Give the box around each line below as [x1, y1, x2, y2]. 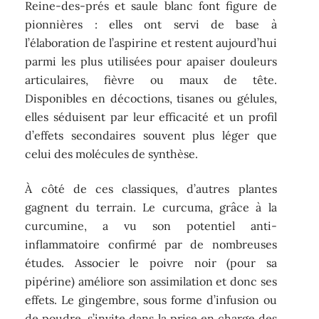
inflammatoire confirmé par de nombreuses [25, 236, 277, 251]
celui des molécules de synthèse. [25, 147, 199, 162]
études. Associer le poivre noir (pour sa [25, 255, 277, 270]
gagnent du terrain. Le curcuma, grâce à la [25, 199, 277, 214]
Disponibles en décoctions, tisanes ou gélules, [25, 91, 277, 106]
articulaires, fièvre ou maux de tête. [25, 73, 277, 88]
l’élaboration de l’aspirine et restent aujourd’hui [25, 36, 277, 51]
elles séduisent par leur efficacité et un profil [25, 110, 277, 125]
